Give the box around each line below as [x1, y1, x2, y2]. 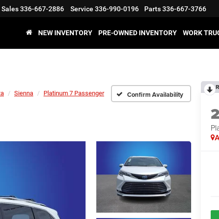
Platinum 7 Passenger [44, 89, 104, 97]
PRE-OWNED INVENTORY [98, 29, 177, 37]
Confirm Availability [127, 89, 183, 99]
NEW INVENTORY [38, 29, 92, 37]
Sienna [14, 89, 33, 97]
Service [70, 5, 93, 13]
